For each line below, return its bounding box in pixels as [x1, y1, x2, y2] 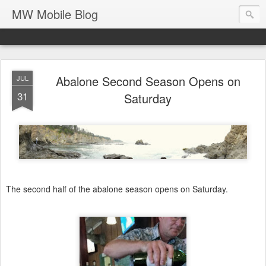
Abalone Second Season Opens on [55, 72, 240, 90]
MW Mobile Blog [12, 5, 98, 23]
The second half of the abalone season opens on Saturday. [6, 182, 230, 195]
